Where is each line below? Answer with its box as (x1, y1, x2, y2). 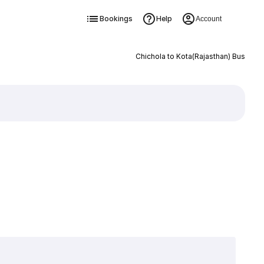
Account (195, 15, 222, 23)
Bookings (99, 14, 133, 23)
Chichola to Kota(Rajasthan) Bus (135, 52, 245, 61)
